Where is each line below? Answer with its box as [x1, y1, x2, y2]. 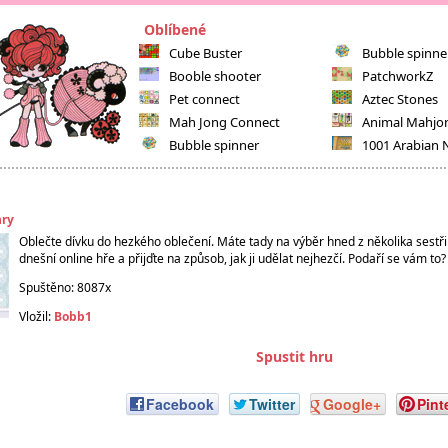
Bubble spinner [169, 136, 259, 154]
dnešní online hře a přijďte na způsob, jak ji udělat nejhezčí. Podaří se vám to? [19, 250, 446, 267]
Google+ [322, 394, 381, 415]
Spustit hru [255, 347, 333, 366]
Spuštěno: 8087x [19, 279, 111, 296]
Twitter [248, 394, 295, 415]
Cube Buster [169, 44, 242, 62]
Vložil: [19, 308, 54, 325]
